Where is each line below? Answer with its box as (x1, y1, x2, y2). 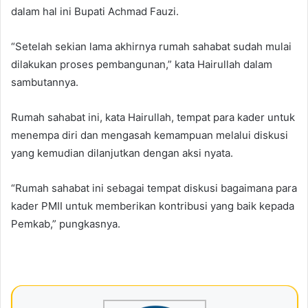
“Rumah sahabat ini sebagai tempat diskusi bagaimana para (11, 181, 297, 195)
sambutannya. (11, 75, 78, 89)
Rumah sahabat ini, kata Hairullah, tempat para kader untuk (11, 110, 295, 124)
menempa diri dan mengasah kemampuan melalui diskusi (11, 128, 288, 142)
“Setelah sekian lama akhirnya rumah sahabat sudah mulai (11, 39, 291, 53)
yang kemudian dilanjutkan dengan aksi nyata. (11, 146, 233, 159)
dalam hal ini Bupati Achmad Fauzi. (11, 4, 179, 18)
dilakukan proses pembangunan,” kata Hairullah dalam (11, 57, 272, 71)
